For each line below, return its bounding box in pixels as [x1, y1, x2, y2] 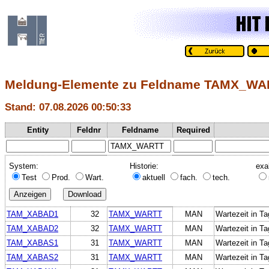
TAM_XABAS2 [7, 252, 58, 262]
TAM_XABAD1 [7, 209, 58, 219]
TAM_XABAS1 [7, 238, 58, 247]
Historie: [130, 161, 159, 171]
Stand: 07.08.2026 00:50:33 [5, 101, 131, 113]
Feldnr [77, 125, 101, 134]
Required [177, 125, 210, 134]
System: [9, 161, 38, 171]
